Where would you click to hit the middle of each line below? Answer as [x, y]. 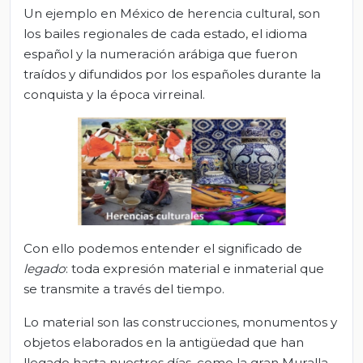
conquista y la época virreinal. [114, 94]
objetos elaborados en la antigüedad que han [164, 342]
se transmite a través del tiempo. [124, 288]
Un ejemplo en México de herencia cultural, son [172, 13]
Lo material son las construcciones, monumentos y [180, 322]
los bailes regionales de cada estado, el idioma [165, 33]
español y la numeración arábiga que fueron [160, 53]
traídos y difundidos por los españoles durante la [172, 74]
